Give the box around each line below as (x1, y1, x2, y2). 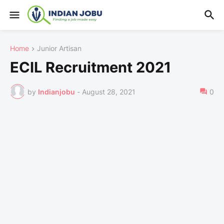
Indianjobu (38, 87, 75, 96)
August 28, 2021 (82, 87, 135, 96)
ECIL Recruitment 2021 (10, 58, 171, 76)
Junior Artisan (37, 44, 81, 52)
